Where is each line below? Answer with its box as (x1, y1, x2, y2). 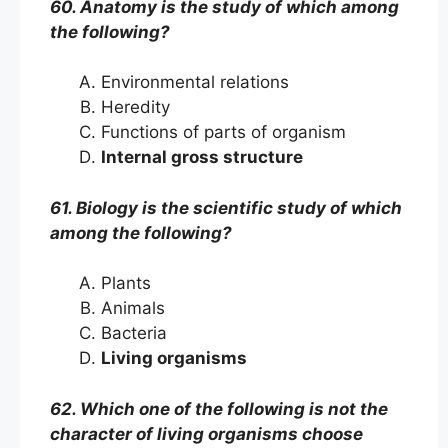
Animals (101, 298, 170, 318)
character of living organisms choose (50, 423, 363, 444)
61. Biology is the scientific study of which (50, 197, 402, 218)
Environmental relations (101, 72, 294, 92)
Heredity (101, 97, 175, 117)
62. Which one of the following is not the (50, 398, 388, 419)
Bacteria (101, 323, 172, 343)
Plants (101, 273, 156, 293)
